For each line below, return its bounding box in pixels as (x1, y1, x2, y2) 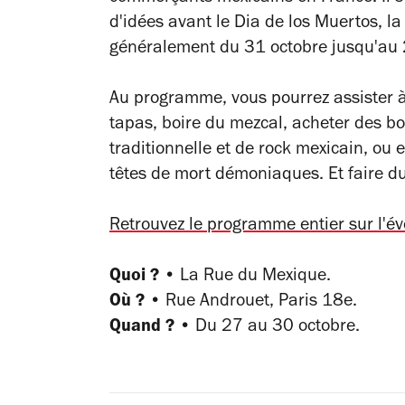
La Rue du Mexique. (175, 268, 331, 287)
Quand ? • (109, 319, 191, 337)
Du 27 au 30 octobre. (191, 319, 360, 337)
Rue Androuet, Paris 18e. (161, 294, 357, 312)
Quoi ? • (109, 268, 175, 287)
